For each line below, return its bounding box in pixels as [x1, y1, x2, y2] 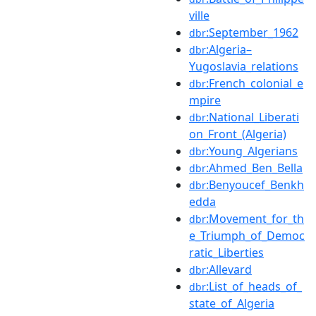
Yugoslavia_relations [189, 58, 298, 74]
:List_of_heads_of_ [206, 278, 302, 294]
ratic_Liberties [189, 244, 264, 260]
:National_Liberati [206, 109, 299, 125]
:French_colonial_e [206, 75, 303, 91]
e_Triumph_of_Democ [189, 227, 305, 243]
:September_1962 [206, 24, 298, 40]
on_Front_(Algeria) [189, 126, 286, 142]
